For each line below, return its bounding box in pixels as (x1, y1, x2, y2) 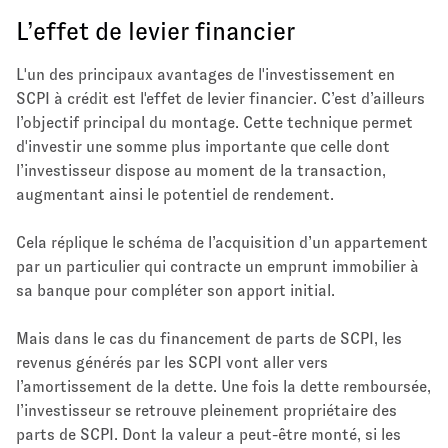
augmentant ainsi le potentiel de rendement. (16, 185, 334, 203)
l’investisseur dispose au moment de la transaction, (16, 161, 386, 179)
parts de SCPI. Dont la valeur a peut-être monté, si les (16, 425, 401, 443)
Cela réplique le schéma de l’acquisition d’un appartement (16, 233, 428, 251)
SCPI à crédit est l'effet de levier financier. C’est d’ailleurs (16, 89, 425, 107)
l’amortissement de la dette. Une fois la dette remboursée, (16, 377, 431, 395)
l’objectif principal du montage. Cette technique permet (16, 113, 413, 131)
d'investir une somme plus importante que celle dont (16, 137, 390, 155)
